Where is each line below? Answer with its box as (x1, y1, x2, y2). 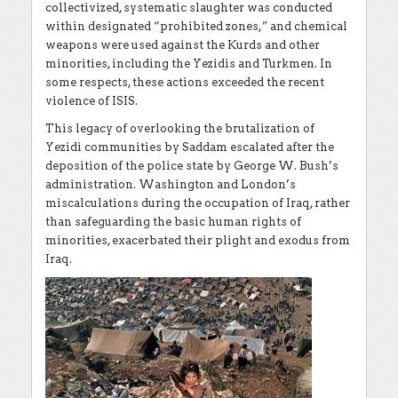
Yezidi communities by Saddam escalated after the (45, 139, 334, 154)
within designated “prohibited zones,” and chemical (45, 19, 347, 33)
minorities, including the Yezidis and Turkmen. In (45, 56, 332, 70)
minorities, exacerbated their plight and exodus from (45, 233, 350, 247)
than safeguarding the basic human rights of (45, 214, 301, 228)
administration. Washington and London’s (45, 177, 296, 191)
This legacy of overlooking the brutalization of (45, 121, 314, 135)
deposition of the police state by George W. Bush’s (45, 158, 338, 172)
